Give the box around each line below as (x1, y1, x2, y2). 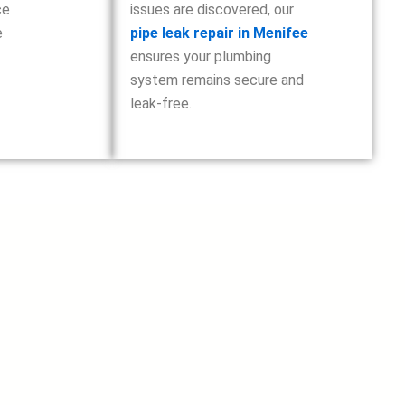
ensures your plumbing (129, 48, 271, 65)
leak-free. (129, 95, 192, 112)
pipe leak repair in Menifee (129, 24, 308, 42)
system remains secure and (129, 71, 304, 89)
